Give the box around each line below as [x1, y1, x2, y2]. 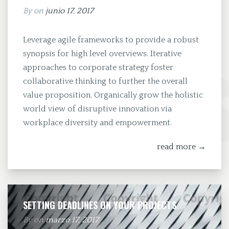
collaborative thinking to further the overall [23, 76, 188, 86]
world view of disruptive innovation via [23, 104, 172, 113]
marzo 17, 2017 [45, 215, 99, 224]
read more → [157, 142, 206, 151]
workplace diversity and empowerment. [23, 118, 172, 127]
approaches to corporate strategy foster [23, 62, 173, 72]
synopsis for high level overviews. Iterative [23, 49, 181, 58]
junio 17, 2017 [45, 6, 94, 15]
